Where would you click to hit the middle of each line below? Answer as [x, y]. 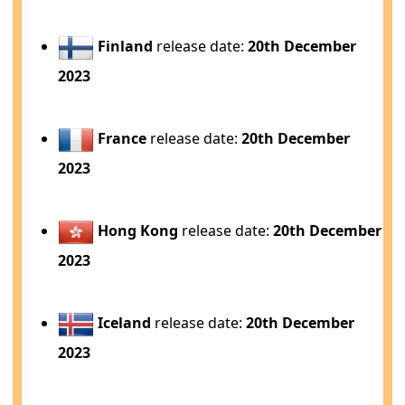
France [122, 138]
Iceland [125, 323]
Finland [126, 46]
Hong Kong [138, 231]
